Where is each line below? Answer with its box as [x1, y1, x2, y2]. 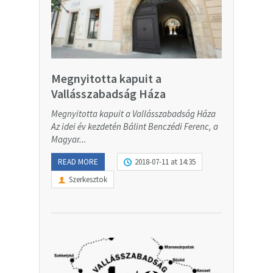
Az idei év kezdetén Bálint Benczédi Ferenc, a [51, 120, 218, 132]
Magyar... [51, 133, 87, 145]
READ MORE [58, 156, 98, 167]
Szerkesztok [69, 174, 107, 185]
